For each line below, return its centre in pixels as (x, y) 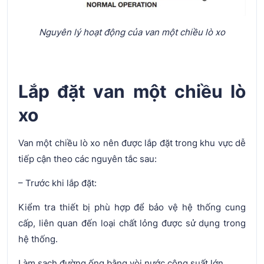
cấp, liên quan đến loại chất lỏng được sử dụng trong (132, 223)
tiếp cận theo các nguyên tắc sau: (88, 159)
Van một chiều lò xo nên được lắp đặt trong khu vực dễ (132, 143)
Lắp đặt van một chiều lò (132, 92)
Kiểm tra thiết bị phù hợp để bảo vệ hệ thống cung (132, 207)
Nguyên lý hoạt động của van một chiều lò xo (132, 32)
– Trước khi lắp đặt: (58, 183)
